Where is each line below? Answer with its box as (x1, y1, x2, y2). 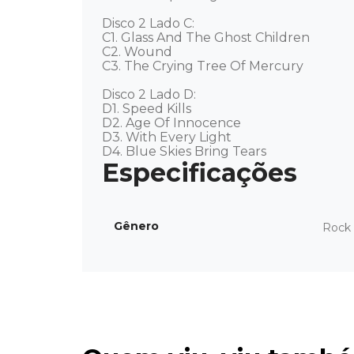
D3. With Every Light (102, 130, 232, 145)
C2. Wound (102, 44, 172, 60)
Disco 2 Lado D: (102, 87, 199, 103)
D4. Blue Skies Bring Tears (102, 144, 266, 160)
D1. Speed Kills (102, 101, 191, 117)
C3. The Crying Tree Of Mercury (102, 58, 307, 74)
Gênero (114, 219, 159, 234)
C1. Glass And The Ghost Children (102, 30, 310, 46)
